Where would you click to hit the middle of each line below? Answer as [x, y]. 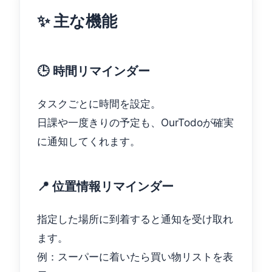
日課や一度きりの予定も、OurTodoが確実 [135, 122]
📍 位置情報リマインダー [105, 186]
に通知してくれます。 [89, 141]
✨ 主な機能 [77, 21]
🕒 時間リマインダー [93, 71]
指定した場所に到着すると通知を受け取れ [135, 219]
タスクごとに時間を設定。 [99, 104]
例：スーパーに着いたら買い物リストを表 [135, 257]
